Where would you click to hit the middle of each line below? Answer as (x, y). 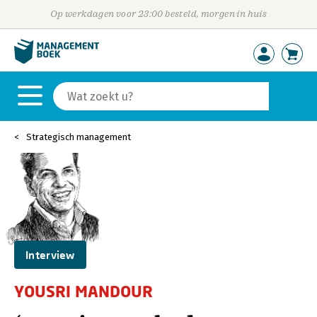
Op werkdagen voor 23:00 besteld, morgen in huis (158, 14)
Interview (50, 255)
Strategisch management (79, 137)
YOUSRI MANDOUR (83, 291)
